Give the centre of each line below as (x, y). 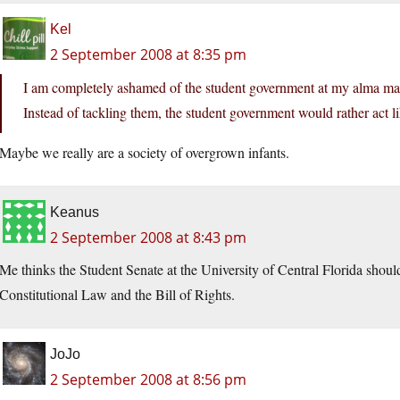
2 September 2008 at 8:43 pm (148, 238)
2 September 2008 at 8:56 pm (148, 380)
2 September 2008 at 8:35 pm (148, 55)
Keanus (75, 212)
